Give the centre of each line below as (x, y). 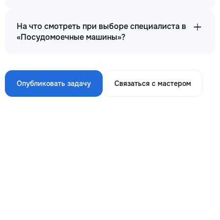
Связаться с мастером (153, 83)
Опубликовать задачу (54, 83)
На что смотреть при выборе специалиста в (101, 26)
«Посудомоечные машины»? (71, 37)
